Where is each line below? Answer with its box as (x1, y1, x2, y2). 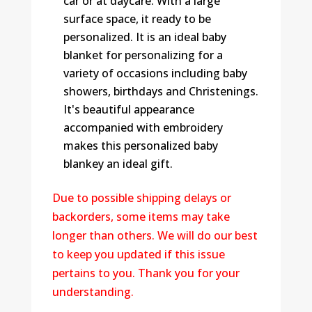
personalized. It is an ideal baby (63, 29, 226, 45)
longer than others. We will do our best (52, 227, 258, 243)
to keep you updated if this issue (52, 246, 225, 262)
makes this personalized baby (63, 137, 218, 153)
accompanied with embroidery (63, 119, 223, 135)
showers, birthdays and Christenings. (63, 83, 258, 99)
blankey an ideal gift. (63, 155, 173, 171)
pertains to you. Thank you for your (52, 265, 240, 281)
